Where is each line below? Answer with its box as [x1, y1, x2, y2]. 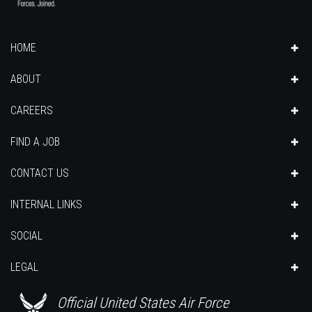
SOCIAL [10, 228, 42, 242]
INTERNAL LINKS [10, 197, 82, 211]
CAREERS [10, 103, 53, 117]
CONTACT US [10, 166, 69, 180]
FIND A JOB [10, 134, 60, 148]
